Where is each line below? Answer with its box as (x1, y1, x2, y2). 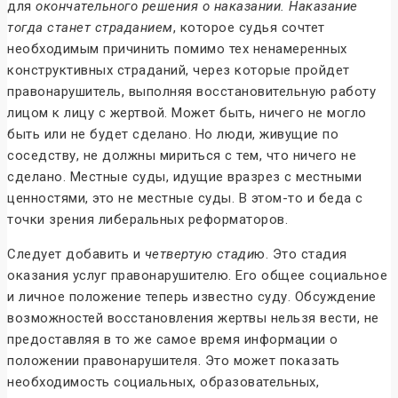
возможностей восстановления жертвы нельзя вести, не (7, 310, 379, 327)
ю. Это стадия (254, 246, 347, 263)
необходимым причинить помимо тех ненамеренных (7, 41, 347, 58)
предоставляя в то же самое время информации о (7, 331, 338, 348)
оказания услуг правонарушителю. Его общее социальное (7, 267, 387, 284)
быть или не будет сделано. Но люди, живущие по (7, 126, 338, 143)
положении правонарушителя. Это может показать (7, 353, 340, 370)
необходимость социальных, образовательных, (7, 374, 319, 391)
